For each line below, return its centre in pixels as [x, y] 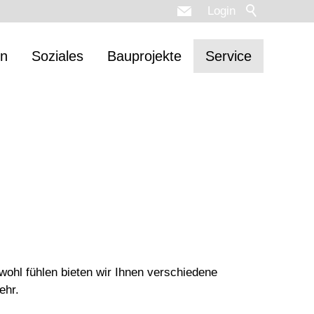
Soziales [57, 56]
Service [228, 56]
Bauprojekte [144, 56]
